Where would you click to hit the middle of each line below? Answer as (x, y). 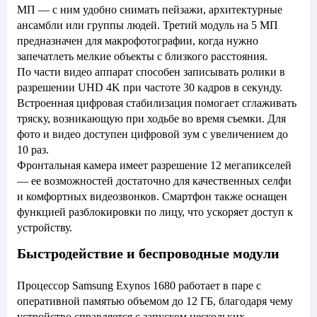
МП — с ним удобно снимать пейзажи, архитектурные (150, 10)
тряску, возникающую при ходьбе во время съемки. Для (151, 119)
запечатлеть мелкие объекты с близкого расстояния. (142, 56)
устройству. (45, 227)
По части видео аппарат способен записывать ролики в (151, 72)
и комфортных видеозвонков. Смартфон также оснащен (152, 196)
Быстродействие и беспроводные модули (148, 253)
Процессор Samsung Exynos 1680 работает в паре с (139, 286)
